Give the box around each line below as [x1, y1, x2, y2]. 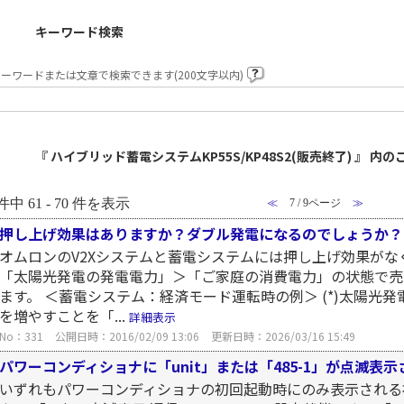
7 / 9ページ [289, 197, 341, 209]
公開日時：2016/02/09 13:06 [55, 328, 199, 344]
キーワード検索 [35, 23, 124, 41]
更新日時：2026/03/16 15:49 [211, 328, 355, 344]
